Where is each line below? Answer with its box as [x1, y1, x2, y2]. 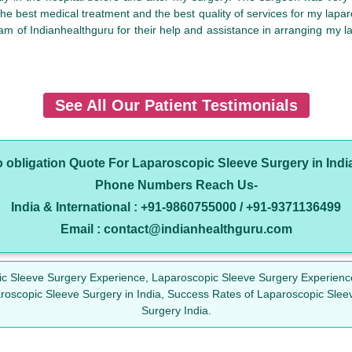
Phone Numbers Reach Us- [94, 178, 258, 192]
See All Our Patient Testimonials [54, 97, 298, 115]
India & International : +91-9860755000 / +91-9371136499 [11, 200, 341, 214]
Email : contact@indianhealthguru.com [60, 222, 292, 236]
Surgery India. [141, 304, 211, 317]
